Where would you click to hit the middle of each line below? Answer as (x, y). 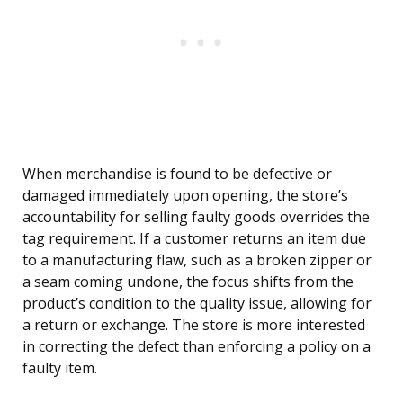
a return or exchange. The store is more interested (194, 325)
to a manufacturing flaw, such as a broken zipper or (197, 260)
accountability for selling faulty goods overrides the (196, 217)
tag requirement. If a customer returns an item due (194, 239)
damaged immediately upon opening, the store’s (185, 196)
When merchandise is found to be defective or (177, 174)
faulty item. (60, 368)
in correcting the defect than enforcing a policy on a (197, 347)
